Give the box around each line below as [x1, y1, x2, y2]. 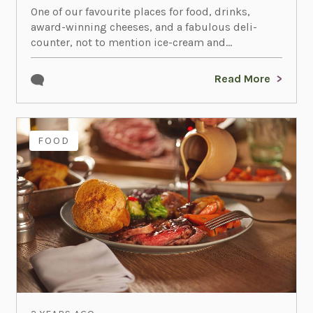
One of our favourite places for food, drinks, [30, 5, 250, 19]
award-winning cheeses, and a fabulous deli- [30, 20, 257, 34]
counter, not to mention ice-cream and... [30, 36, 232, 50]
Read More [214, 72, 271, 86]
